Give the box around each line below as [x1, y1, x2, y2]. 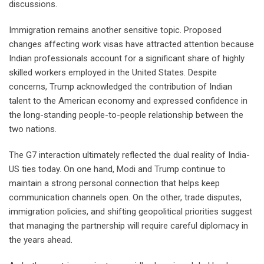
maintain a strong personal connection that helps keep [9, 178, 220, 189]
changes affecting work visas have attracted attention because [9, 39, 254, 50]
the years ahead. [9, 235, 72, 246]
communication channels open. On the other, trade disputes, [9, 192, 242, 203]
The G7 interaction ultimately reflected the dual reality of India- [9, 150, 250, 161]
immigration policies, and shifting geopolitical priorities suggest [9, 206, 252, 217]
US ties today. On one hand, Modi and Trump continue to [9, 164, 226, 175]
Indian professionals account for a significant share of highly [9, 53, 245, 64]
